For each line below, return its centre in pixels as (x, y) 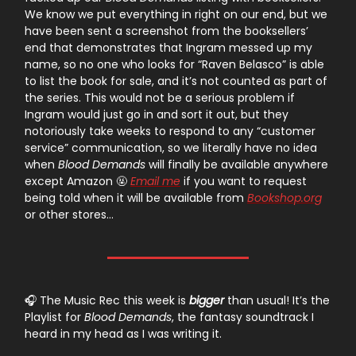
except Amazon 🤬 (77, 182)
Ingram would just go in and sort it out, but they (157, 115)
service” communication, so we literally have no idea (171, 148)
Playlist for (54, 317)
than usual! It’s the (279, 301)
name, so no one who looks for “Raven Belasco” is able (174, 65)
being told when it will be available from (136, 198)
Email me (155, 182)
